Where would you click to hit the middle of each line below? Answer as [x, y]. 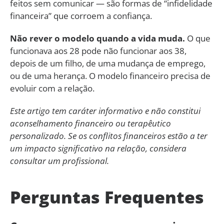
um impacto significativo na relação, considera [98, 148]
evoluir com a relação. [52, 88]
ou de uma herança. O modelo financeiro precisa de [110, 75]
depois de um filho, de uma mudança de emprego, [108, 63]
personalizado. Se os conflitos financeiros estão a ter [109, 135]
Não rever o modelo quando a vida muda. [97, 38]
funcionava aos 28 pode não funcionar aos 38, [98, 50]
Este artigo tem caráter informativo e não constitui [105, 110]
